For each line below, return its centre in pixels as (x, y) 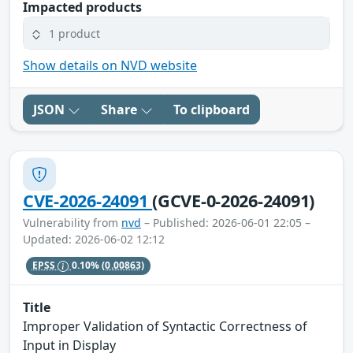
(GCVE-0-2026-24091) (234, 201)
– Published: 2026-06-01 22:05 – (226, 223)
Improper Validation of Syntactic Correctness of (165, 326)
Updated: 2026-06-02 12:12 (94, 240)
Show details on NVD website (110, 66)
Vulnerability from (72, 223)
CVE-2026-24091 (88, 201)
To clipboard (212, 110)
